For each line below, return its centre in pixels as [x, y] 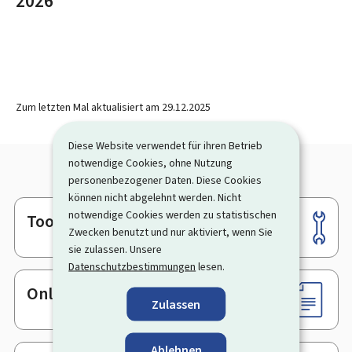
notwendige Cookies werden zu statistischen [173, 214]
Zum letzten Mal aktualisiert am [89, 107]
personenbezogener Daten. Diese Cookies [165, 180]
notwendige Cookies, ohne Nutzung [151, 162]
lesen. [211, 266]
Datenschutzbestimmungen [132, 266]
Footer [31, 225]
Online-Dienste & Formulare [129, 293]
